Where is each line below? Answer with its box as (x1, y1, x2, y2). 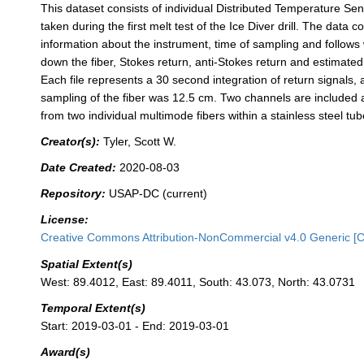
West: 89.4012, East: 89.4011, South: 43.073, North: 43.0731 (41, 275, 356, 288)
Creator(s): (41, 135, 101, 149)
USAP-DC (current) (109, 187, 208, 201)
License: (41, 213, 89, 227)
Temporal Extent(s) (41, 301, 146, 314)
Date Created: (41, 161, 117, 175)
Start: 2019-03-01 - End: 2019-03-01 (41, 318, 230, 332)
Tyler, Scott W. (103, 135, 177, 149)
